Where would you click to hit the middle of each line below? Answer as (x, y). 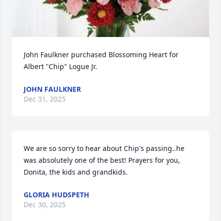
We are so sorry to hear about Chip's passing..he (104, 148)
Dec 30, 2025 (45, 204)
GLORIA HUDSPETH (56, 195)
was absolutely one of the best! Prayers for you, (102, 160)
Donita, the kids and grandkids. (76, 172)
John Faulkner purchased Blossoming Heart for (101, 55)
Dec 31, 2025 (45, 99)
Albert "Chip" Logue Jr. (60, 66)
